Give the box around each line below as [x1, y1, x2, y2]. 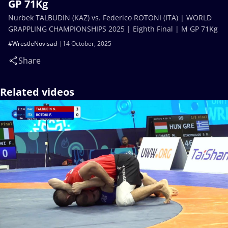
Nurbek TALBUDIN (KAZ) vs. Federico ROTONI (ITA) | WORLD [8, 13, 212, 22]
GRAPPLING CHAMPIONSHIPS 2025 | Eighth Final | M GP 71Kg [8, 24, 218, 34]
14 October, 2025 [63, 39, 111, 48]
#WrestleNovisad [8, 39, 57, 48]
